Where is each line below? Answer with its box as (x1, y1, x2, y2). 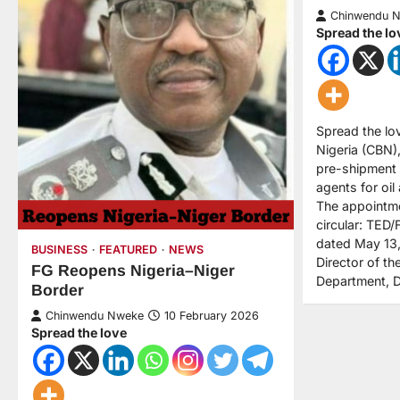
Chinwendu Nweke (46, 308, 144, 322)
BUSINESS (31, 242, 87, 256)
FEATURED (99, 242, 157, 256)
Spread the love (31, 324, 127, 340)
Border (31, 280, 84, 299)
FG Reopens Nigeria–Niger (31, 261, 235, 279)
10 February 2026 (164, 308, 259, 322)
